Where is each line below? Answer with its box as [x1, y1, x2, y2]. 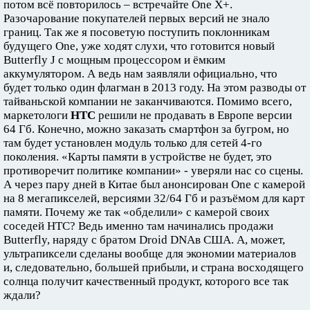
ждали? [3, 288, 41, 302]
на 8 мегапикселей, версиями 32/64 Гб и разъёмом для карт [3, 191, 304, 205]
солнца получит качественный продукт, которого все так [3, 274, 289, 288]
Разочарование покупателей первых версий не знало [3, 11, 270, 25]
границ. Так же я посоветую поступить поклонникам [3, 25, 270, 39]
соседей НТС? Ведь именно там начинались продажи [3, 219, 273, 232]
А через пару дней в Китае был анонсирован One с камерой [3, 177, 305, 191]
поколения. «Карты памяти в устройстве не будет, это [3, 149, 272, 163]
